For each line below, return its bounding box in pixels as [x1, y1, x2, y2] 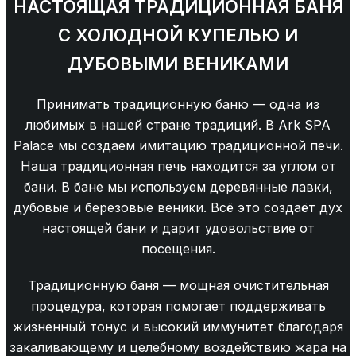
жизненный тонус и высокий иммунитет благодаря [13, 319, 343, 335]
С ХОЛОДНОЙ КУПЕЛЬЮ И [58, 25, 298, 46]
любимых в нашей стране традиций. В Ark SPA [25, 117, 331, 133]
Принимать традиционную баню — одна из [37, 96, 319, 113]
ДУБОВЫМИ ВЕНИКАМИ [68, 53, 288, 75]
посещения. [141, 241, 215, 257]
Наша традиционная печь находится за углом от [20, 158, 336, 175]
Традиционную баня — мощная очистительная [27, 277, 329, 294]
